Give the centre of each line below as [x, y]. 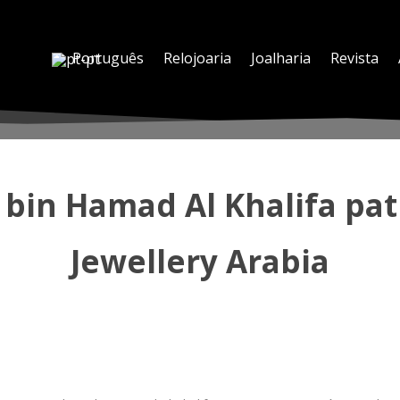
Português [108, 58]
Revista [354, 58]
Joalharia [281, 58]
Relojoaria [197, 58]
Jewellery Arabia [200, 261]
